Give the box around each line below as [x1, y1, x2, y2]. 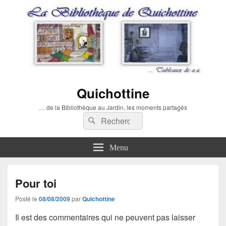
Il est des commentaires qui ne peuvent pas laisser [15, 211, 195, 223]
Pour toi [15, 175, 56, 191]
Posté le [15, 194, 39, 203]
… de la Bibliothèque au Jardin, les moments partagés [39, 102, 187, 111]
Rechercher [98, 112, 140, 125]
